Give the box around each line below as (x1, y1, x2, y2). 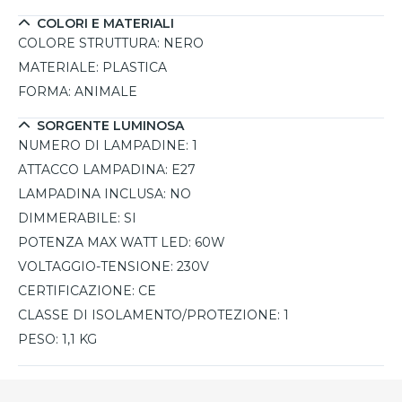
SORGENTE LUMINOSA (37, 118, 184, 135)
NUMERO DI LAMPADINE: (18, 137, 188, 154)
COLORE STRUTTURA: (18, 35, 160, 52)
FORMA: (18, 83, 71, 100)
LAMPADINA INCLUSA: (18, 186, 166, 203)
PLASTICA (102, 59, 167, 76)
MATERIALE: (18, 59, 99, 76)
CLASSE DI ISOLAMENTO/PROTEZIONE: (18, 307, 280, 324)
